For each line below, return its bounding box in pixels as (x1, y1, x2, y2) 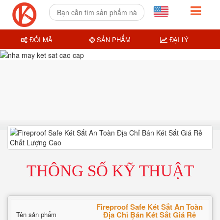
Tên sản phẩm (16, 210, 56, 219)
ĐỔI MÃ (27, 34, 53, 44)
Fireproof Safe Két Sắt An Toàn (96, 201, 203, 212)
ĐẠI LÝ (167, 34, 189, 44)
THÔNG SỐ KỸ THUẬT (26, 162, 194, 180)
